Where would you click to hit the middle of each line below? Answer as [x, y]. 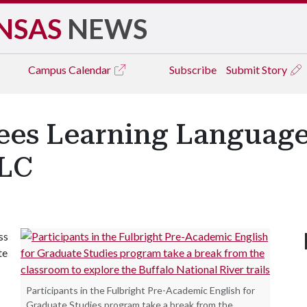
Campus [48, 70]
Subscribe [193, 70]
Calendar [91, 70]
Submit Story [258, 70]
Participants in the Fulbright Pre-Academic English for [140, 290]
